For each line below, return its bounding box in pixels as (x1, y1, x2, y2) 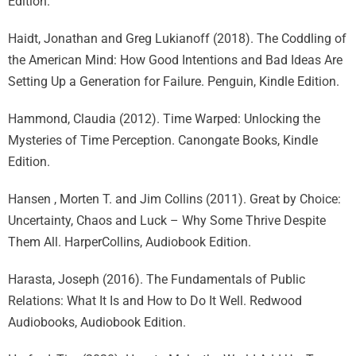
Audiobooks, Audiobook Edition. (8, 315, 186, 330)
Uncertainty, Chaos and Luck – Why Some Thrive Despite (8, 213, 326, 228)
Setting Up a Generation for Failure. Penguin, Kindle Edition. (8, 74, 339, 89)
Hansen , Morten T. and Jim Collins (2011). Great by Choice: (8, 192, 341, 207)
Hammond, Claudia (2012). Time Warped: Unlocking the (8, 111, 320, 126)
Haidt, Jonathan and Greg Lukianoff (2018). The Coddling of (8, 31, 346, 46)
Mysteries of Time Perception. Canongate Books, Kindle (8, 133, 318, 148)
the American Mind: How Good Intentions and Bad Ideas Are (8, 52, 342, 68)
